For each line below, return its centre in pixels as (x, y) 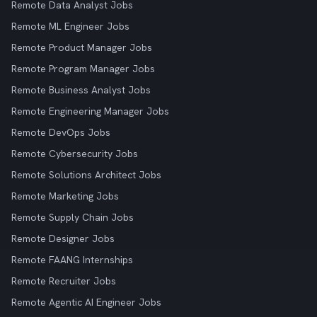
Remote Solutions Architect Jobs (86, 175)
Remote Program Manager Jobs (83, 69)
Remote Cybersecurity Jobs (75, 154)
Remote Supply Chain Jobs (73, 217)
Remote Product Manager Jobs (82, 47)
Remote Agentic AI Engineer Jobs (86, 302)
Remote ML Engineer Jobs (70, 26)
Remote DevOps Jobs (61, 132)
